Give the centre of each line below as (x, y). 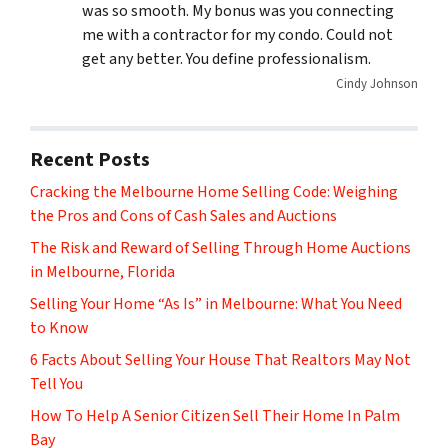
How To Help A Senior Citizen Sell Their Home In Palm (215, 415)
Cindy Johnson (377, 84)
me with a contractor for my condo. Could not (237, 35)
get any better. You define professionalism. (226, 59)
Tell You (56, 383)
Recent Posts (90, 159)
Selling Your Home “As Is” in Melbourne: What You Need (216, 303)
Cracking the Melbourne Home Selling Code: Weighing (214, 191)
